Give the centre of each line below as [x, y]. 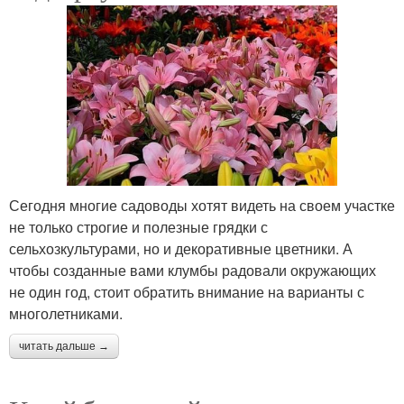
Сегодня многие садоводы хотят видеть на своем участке [202, 206]
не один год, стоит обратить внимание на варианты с [187, 292]
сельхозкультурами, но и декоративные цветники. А [181, 249]
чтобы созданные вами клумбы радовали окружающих [193, 271]
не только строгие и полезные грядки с [138, 227]
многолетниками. [66, 314]
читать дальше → [64, 347]
